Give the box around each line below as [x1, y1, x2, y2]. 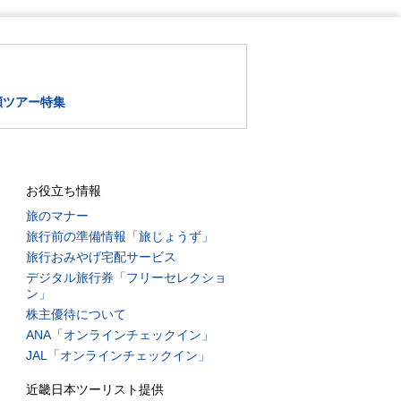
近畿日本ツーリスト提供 [25, 382, 164, 397]
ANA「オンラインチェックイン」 [25, 328, 214, 342]
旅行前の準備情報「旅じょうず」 [25, 229, 214, 243]
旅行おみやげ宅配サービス [25, 250, 176, 264]
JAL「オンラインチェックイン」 [25, 348, 210, 363]
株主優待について [25, 307, 126, 321]
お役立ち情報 [25, 183, 101, 198]
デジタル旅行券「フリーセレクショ [25, 270, 226, 285]
